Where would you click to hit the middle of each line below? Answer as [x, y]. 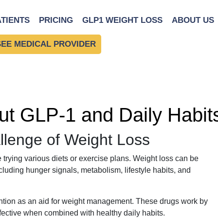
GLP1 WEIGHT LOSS [123, 20]
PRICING [56, 20]
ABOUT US [193, 20]
